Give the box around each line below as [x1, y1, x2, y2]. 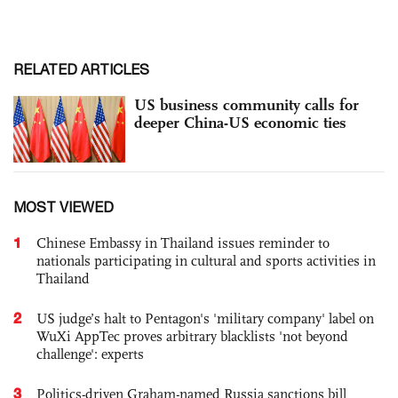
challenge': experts [36, 346, 144, 363]
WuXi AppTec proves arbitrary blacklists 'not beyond [36, 328, 348, 346]
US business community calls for [134, 94, 359, 115]
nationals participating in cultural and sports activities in [36, 252, 376, 270]
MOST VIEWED [13, 199, 114, 216]
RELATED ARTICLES [13, 60, 149, 77]
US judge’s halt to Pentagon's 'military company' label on [36, 310, 374, 328]
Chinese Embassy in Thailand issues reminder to [36, 235, 330, 252]
